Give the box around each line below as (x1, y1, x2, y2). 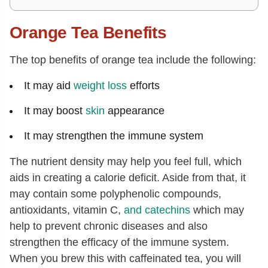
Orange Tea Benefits (10, 23, 167, 42)
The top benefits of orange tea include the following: (10, 54, 256, 66)
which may (190, 204, 244, 217)
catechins (145, 204, 190, 217)
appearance (105, 105, 165, 117)
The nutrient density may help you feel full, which (10, 156, 242, 168)
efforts (127, 80, 160, 92)
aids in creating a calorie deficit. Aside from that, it (10, 172, 246, 184)
